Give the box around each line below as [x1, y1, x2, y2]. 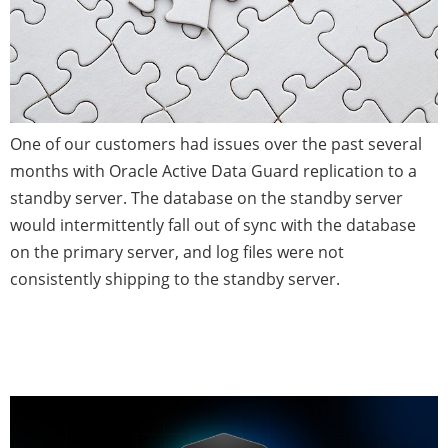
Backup [10, 346, 109, 377]
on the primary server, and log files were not [10, 241, 344, 264]
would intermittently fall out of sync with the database [10, 214, 416, 237]
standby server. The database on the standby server [10, 187, 403, 210]
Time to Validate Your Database [10, 310, 424, 341]
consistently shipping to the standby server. [10, 268, 340, 291]
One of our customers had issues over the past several [10, 133, 422, 156]
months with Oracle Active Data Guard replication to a [10, 160, 417, 183]
